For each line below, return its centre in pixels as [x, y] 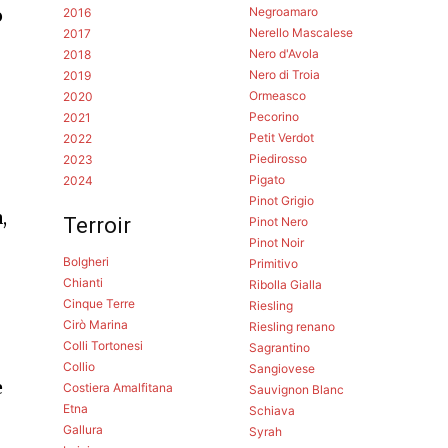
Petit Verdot [281, 137]
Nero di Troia [284, 74]
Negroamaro [283, 11]
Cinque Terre [99, 303]
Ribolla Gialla [285, 284]
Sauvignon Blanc [296, 389]
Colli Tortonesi [103, 345]
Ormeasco [277, 95]
